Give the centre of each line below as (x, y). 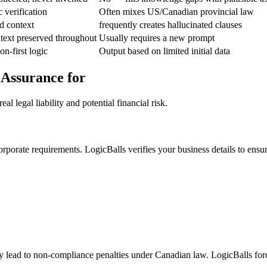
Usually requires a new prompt (157, 38)
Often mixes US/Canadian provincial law (176, 11)
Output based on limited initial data (164, 51)
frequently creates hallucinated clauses (170, 24)
